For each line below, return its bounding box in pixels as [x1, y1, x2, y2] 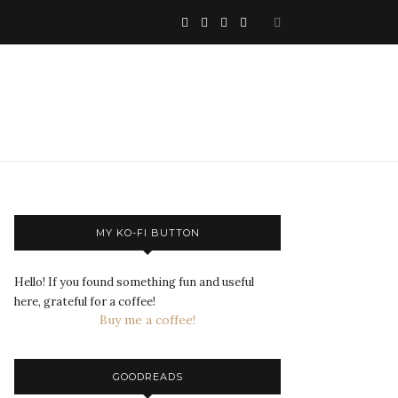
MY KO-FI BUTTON [95, 227, 200, 240]
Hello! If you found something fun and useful [14, 275, 254, 291]
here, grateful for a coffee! [14, 294, 155, 310]
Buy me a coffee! [99, 312, 195, 329]
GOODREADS [112, 370, 183, 384]
